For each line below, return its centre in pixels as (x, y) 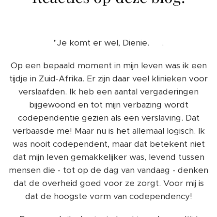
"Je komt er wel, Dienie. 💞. (108, 42)
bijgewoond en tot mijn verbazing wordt (108, 104)
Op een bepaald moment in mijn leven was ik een (108, 65)
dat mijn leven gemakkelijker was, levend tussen (108, 157)
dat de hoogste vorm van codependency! (108, 196)
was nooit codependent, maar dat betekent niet (108, 144)
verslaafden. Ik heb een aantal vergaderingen (108, 91)
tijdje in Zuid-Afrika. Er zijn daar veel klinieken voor (108, 78)
